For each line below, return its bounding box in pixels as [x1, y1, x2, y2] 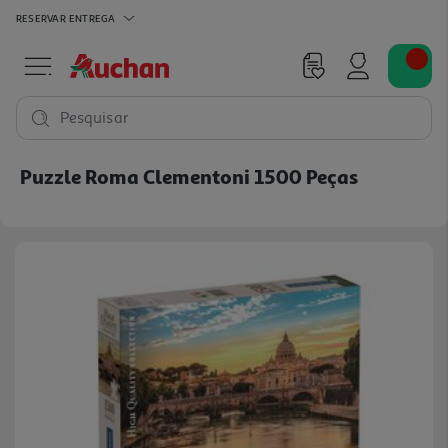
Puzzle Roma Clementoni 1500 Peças [20, 164, 358, 188]
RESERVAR [16, 11, 66, 24]
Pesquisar [60, 108, 129, 128]
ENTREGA [68, 11, 116, 24]
